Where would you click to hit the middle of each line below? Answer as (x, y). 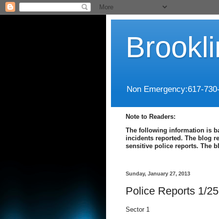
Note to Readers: (151, 117)
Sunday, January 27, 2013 (158, 174)
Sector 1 (138, 210)
